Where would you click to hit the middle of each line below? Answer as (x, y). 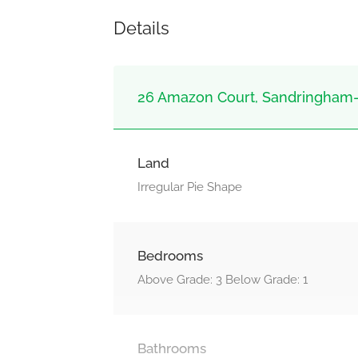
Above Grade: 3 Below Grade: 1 (223, 280)
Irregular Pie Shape (190, 187)
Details (141, 28)
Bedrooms (170, 256)
